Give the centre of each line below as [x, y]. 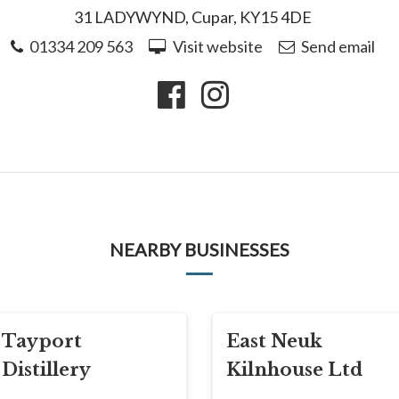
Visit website [217, 46]
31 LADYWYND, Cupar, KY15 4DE [193, 17]
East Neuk [274, 341]
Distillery [46, 369]
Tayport [42, 341]
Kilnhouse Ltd [294, 369]
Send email [338, 46]
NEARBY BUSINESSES [199, 249]
